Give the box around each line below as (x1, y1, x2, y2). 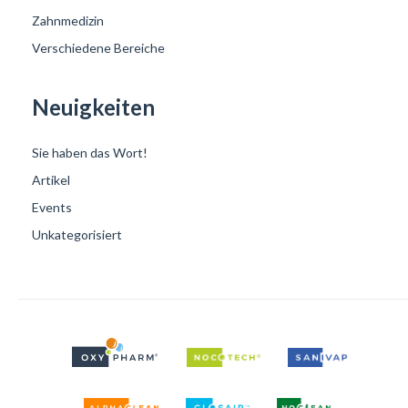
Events (32, 199, 72, 215)
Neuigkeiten (32, 93, 155, 120)
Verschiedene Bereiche (32, 39, 165, 56)
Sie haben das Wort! (32, 144, 148, 160)
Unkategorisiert (32, 226, 122, 242)
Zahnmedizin (32, 12, 104, 28)
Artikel (32, 171, 70, 188)
